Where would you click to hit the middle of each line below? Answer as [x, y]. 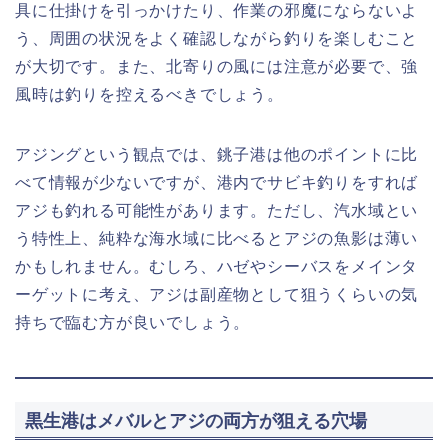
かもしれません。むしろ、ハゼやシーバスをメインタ [217, 267]
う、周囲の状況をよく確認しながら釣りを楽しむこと [217, 39]
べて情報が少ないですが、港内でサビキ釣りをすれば [217, 183]
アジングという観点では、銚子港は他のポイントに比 [217, 155]
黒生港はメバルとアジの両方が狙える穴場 [196, 420]
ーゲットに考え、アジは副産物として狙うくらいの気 [217, 295]
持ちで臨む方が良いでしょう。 [133, 323]
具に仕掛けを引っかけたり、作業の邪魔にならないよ [217, 11]
